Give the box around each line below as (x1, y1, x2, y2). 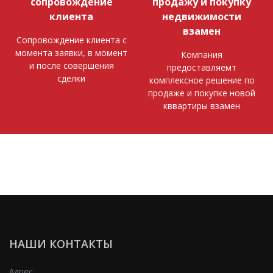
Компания (181, 48, 222, 60)
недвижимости (162, 9, 241, 23)
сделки (57, 72, 85, 84)
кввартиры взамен (163, 99, 240, 112)
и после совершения (29, 59, 114, 71)
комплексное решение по (149, 74, 255, 86)
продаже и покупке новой (148, 87, 255, 99)
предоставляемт (167, 61, 236, 73)
